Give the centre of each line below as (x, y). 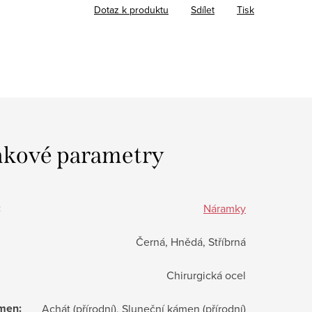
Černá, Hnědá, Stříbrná (191, 241)
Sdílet (203, 9)
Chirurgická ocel (206, 275)
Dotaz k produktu (131, 9)
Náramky (225, 208)
